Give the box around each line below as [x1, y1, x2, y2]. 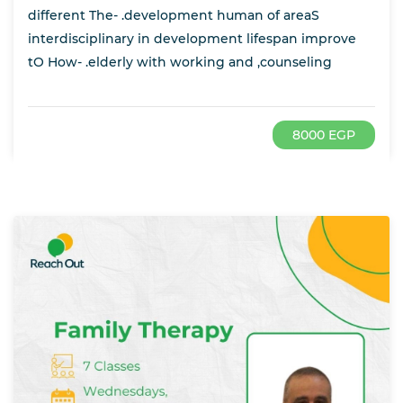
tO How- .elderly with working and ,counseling [28, 54, 332, 71]
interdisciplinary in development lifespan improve [28, 31, 356, 48]
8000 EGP [292, 127, 355, 144]
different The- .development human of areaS [28, 7, 319, 24]
